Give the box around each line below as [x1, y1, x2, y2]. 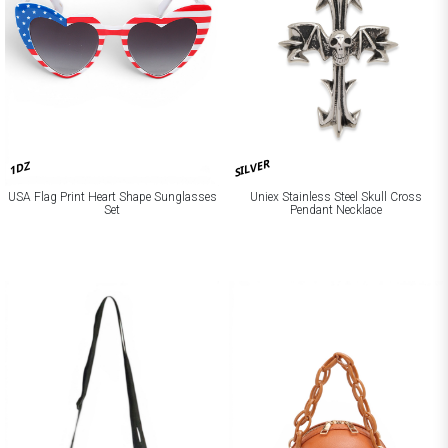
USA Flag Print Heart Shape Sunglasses [7, 190, 217, 205]
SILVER [234, 155, 270, 181]
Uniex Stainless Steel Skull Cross [250, 190, 422, 205]
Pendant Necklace [290, 203, 382, 218]
